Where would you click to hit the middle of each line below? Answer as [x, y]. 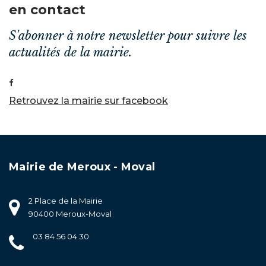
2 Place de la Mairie [66, 201]
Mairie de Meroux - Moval [82, 167]
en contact [47, 10]
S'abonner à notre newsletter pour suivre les [128, 36]
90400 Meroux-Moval [70, 214]
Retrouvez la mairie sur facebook [88, 101]
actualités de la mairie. [70, 52]
